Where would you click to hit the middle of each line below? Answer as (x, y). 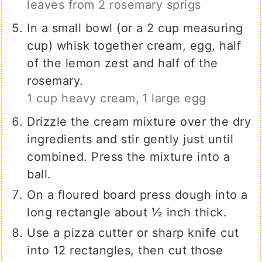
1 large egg (174, 99)
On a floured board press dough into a (137, 195)
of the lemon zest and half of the (123, 63)
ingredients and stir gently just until (130, 139)
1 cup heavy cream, (83, 99)
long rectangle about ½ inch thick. (127, 213)
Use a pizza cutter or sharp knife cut (133, 233)
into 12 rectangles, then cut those (125, 251)
